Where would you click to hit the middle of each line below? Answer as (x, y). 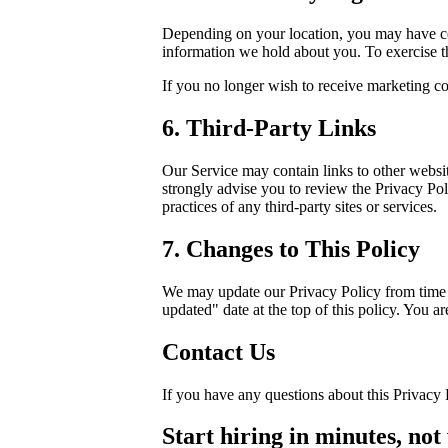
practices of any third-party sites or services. (299, 206)
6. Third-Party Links (269, 128)
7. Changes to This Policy (291, 248)
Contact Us (218, 351)
